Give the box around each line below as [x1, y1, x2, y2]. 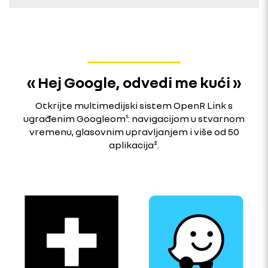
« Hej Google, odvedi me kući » [27, 74, 241, 92]
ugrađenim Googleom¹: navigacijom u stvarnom [23, 112, 245, 125]
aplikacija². [109, 139, 159, 151]
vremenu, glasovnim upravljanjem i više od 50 [29, 126, 239, 138]
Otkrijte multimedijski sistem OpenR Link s [35, 99, 233, 112]
